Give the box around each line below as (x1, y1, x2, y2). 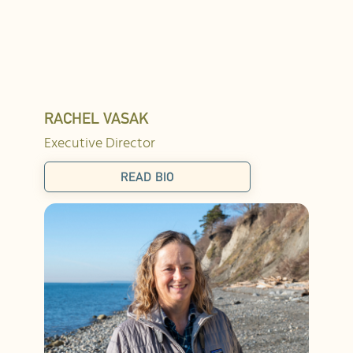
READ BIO (120, 169, 175, 185)
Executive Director (44, 132, 155, 156)
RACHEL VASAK (44, 109, 149, 128)
